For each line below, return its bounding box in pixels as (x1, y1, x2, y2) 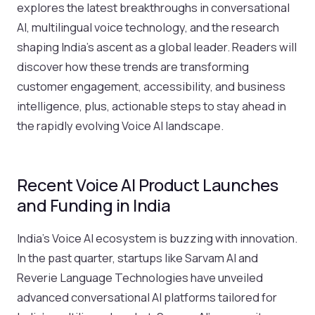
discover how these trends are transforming (17, 58, 249, 75)
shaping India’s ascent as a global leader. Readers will (17, 38, 297, 55)
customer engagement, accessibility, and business (17, 77, 285, 94)
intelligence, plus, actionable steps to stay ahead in (17, 97, 286, 114)
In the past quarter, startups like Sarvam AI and (17, 249, 258, 266)
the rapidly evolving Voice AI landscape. (17, 117, 224, 134)
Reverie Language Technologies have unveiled (17, 269, 263, 285)
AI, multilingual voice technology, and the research (17, 18, 279, 35)
